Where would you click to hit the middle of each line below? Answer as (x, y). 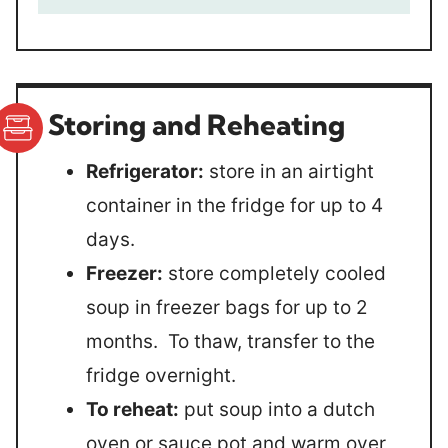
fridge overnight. (161, 375)
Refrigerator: (145, 171)
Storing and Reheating (196, 124)
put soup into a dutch (277, 409)
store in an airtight (289, 171)
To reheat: (132, 409)
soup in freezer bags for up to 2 (227, 307)
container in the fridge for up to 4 (234, 205)
